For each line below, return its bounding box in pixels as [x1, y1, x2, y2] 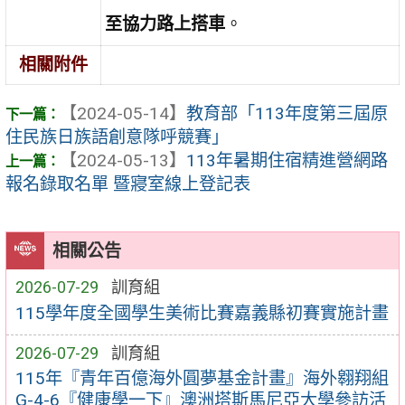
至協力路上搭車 [105, 14, 226, 35]
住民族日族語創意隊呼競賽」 [5, 127, 229, 148]
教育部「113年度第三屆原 [186, 103, 388, 125]
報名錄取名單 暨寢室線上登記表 [5, 174, 250, 195]
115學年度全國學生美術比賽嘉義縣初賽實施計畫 [14, 302, 389, 324]
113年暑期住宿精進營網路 [186, 150, 388, 172]
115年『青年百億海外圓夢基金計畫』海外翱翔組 [14, 368, 389, 390]
